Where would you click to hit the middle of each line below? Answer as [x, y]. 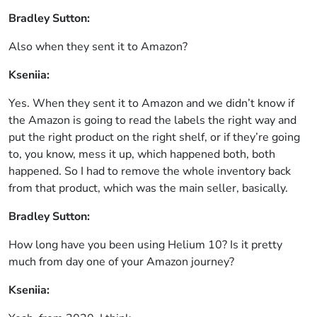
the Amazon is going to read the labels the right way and [152, 120]
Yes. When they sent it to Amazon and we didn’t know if [151, 103]
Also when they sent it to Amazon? [98, 47]
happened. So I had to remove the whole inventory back [150, 171]
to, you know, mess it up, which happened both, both [142, 154]
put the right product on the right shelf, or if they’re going [154, 137]
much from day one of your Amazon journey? [121, 262]
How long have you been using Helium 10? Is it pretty [145, 245]
